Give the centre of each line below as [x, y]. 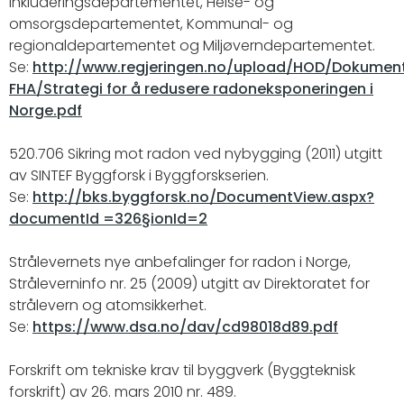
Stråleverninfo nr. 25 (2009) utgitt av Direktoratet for [189, 284]
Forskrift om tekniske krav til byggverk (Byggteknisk [182, 370]
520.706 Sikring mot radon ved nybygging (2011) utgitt [196, 154]
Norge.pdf [46, 110]
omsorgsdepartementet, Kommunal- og [151, 24]
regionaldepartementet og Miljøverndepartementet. [192, 46]
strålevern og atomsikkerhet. [108, 305]
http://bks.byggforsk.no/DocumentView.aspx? [203, 197]
